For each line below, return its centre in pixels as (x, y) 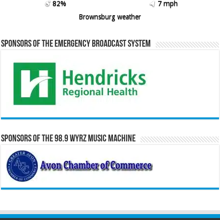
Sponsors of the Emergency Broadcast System (76, 44)
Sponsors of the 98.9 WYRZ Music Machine (69, 139)
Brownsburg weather (110, 16)
